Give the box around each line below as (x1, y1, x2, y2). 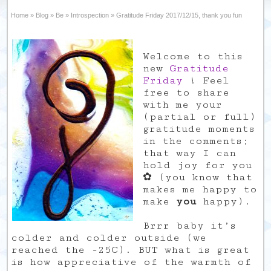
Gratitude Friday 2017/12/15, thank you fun (116, 11, 243, 19)
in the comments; (143, 135, 249, 147)
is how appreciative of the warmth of (11, 256, 252, 268)
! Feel (183, 74, 230, 87)
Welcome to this (143, 50, 243, 62)
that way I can (143, 147, 237, 159)
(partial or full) (143, 111, 256, 123)
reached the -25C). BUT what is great (11, 244, 250, 256)
